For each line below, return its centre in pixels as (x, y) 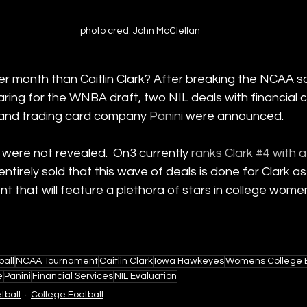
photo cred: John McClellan (140, 30)
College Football (67, 295)
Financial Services (73, 276)
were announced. (233, 116)
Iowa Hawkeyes (189, 261)
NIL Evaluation (146, 276)
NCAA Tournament (57, 261)
